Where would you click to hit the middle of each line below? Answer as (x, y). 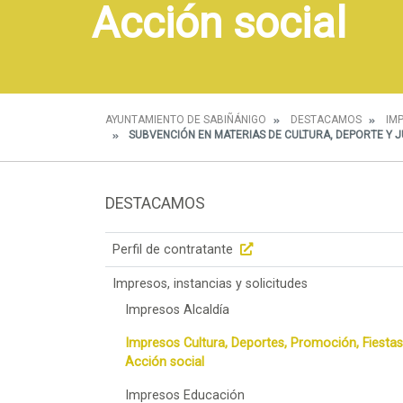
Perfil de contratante (175, 249)
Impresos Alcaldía (178, 309)
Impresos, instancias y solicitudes (210, 283)
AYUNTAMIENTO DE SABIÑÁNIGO (186, 120)
